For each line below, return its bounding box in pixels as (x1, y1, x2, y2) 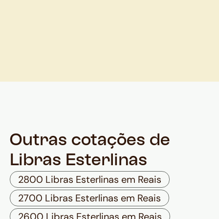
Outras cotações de (10, 133, 170, 149)
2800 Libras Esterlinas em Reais (18, 173, 161, 186)
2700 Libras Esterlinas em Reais (18, 192, 161, 205)
